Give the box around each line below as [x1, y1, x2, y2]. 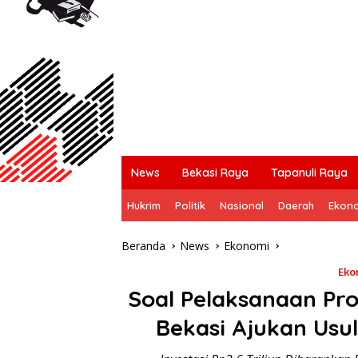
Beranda [121, 237, 165, 253]
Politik [175, 198, 205, 212]
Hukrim [127, 198, 161, 212]
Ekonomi [224, 237, 269, 253]
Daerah [278, 198, 314, 212]
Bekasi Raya [182, 165, 249, 180]
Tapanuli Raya [271, 165, 348, 180]
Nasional [220, 198, 264, 212]
